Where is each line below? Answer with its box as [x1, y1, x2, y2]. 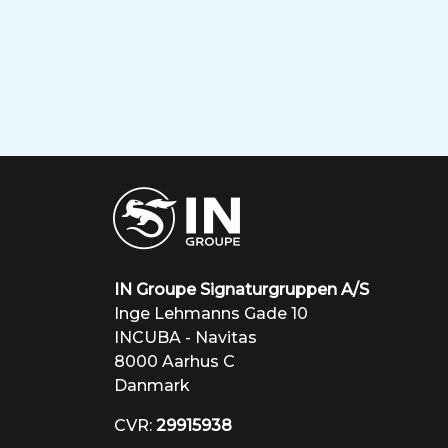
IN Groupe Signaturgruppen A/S [114, 280, 369, 300]
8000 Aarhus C [114, 352, 235, 372]
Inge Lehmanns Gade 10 [114, 304, 308, 324]
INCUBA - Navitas [114, 328, 257, 348]
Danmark [114, 376, 190, 396]
